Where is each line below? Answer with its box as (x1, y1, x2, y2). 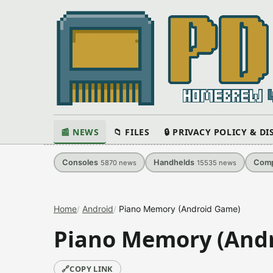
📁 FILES (113, 126, 150, 138)
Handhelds (154, 158, 194, 167)
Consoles (62, 158, 98, 167)
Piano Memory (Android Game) (119, 204, 241, 214)
